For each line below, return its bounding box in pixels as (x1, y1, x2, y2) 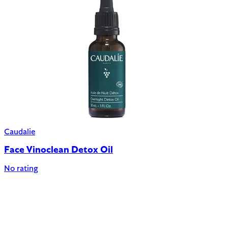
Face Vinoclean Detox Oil (4, 146, 113, 156)
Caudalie (4, 128, 35, 136)
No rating (4, 165, 38, 174)
